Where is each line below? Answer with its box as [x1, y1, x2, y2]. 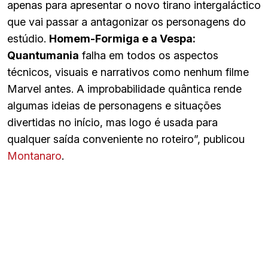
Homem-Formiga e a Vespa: [49, 32, 196, 45]
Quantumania [7, 48, 79, 62]
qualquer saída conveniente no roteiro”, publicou [7, 132, 245, 145]
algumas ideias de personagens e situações [7, 99, 221, 112]
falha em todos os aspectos [79, 48, 218, 62]
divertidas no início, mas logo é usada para [7, 115, 218, 129]
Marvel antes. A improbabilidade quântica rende [7, 82, 242, 95]
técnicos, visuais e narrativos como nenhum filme [7, 65, 249, 78]
